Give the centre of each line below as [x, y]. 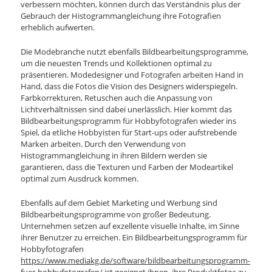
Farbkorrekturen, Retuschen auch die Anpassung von [117, 97]
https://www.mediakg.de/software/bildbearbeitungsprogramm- [136, 260]
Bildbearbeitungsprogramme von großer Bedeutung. [116, 214]
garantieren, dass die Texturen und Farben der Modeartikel [127, 167]
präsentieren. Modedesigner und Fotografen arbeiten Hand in [132, 74]
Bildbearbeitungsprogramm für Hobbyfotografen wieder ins [129, 121]
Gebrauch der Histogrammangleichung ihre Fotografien [121, 15]
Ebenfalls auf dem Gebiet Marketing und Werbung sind [119, 203]
